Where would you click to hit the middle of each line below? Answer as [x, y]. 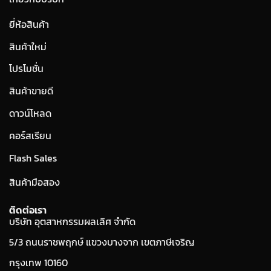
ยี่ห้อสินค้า [29, 24]
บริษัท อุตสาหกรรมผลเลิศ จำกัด [72, 222]
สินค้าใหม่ [28, 46]
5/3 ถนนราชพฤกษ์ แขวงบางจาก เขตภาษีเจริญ [102, 242]
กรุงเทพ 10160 [38, 262]
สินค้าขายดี [31, 91]
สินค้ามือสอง [34, 182]
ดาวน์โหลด [30, 113]
